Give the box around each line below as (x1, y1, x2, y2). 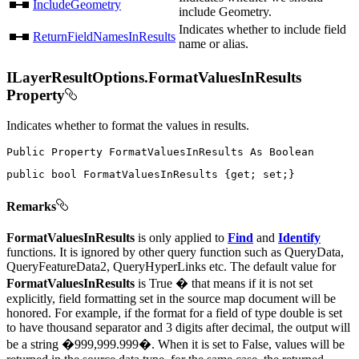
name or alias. (179, 36, 248, 50)
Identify (278, 230, 321, 244)
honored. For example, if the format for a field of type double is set (6, 305, 342, 320)
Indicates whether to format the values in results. (6, 119, 249, 133)
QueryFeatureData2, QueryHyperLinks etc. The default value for (6, 259, 336, 273)
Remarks (6, 199, 56, 213)
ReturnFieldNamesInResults (33, 29, 175, 43)
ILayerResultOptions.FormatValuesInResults (6, 68, 301, 86)
